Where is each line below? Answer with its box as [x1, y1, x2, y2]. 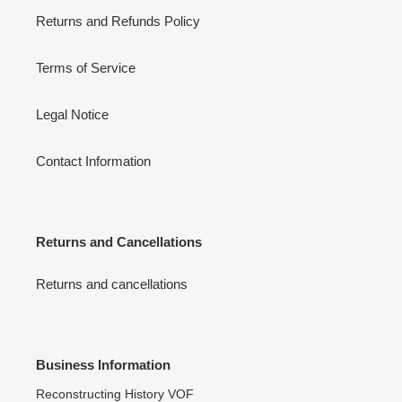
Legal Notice [36, 106, 109, 122]
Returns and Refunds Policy [36, 13, 200, 29]
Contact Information [36, 153, 151, 169]
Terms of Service [36, 59, 135, 75]
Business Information [36, 357, 170, 373]
